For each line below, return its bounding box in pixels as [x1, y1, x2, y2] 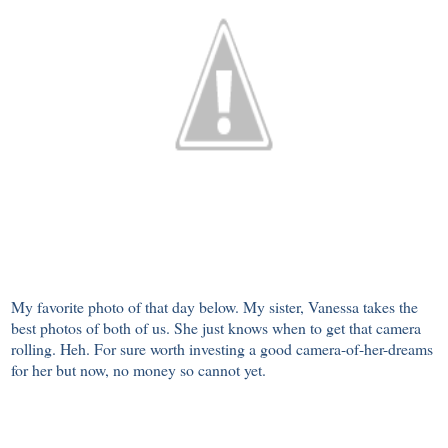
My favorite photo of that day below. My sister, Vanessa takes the [11, 296, 418, 318]
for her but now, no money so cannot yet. [11, 359, 271, 381]
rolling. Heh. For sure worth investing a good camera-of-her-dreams [11, 338, 433, 360]
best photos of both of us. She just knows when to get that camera [11, 317, 421, 339]
